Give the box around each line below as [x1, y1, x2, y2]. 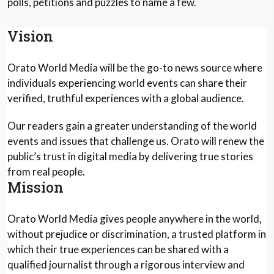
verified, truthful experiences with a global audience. [7, 92, 244, 105]
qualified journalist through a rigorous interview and [7, 258, 245, 271]
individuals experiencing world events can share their [7, 76, 247, 89]
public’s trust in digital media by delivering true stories [7, 150, 253, 163]
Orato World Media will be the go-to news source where [7, 61, 262, 74]
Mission [7, 178, 64, 196]
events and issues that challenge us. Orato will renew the [7, 135, 264, 147]
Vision [7, 27, 53, 45]
